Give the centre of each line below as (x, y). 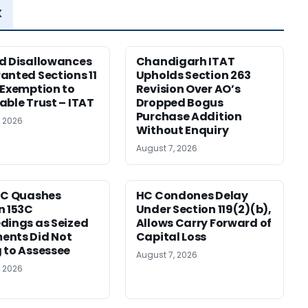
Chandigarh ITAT (185, 62)
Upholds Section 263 (194, 76)
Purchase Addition (189, 117)
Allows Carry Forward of (204, 223)
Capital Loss (171, 237)
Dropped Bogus (179, 103)
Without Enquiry (182, 131)
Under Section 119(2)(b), (203, 210)
